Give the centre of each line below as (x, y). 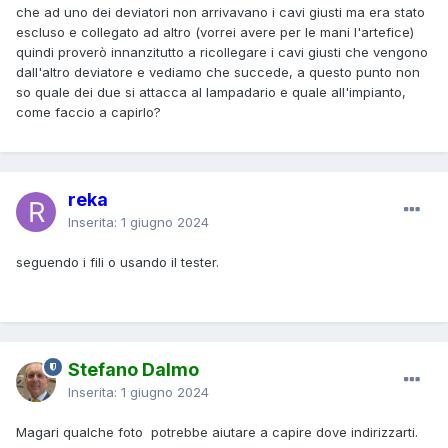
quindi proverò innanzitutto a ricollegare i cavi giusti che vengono (222, 51)
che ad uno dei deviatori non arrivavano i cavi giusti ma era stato (220, 11)
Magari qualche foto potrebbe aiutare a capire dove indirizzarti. (217, 431)
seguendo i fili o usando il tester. (117, 261)
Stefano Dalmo (133, 369)
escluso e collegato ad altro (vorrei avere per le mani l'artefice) (215, 31)
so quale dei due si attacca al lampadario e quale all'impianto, (211, 91)
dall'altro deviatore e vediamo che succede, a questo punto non (218, 71)
